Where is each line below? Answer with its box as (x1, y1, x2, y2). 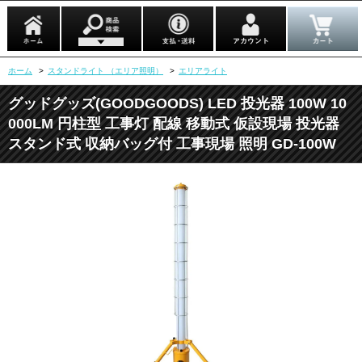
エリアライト (179, 66, 227, 75)
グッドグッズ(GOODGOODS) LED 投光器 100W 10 (8, 95, 347, 112)
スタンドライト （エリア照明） (48, 66, 163, 75)
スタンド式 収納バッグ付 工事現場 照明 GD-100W (8, 136, 336, 152)
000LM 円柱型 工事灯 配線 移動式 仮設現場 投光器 (8, 116, 339, 132)
